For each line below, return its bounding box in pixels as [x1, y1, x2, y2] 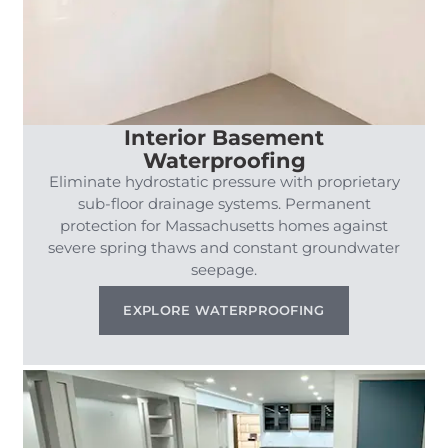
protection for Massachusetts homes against [60, 215, 388, 235]
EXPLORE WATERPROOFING [123, 301, 325, 318]
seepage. [191, 259, 257, 279]
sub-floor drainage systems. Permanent [77, 193, 371, 213]
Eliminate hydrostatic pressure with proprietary [48, 171, 400, 191]
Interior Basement [124, 122, 324, 150]
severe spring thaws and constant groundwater [48, 237, 400, 257]
